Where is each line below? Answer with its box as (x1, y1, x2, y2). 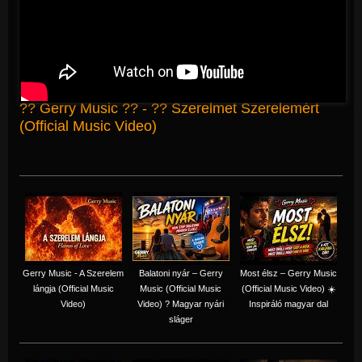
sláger (168, 314, 193, 324)
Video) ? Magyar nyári (137, 298, 224, 309)
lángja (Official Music (32, 283, 114, 293)
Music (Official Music (140, 283, 221, 293)
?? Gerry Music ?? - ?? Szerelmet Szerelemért (19, 99, 319, 116)
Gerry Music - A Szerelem (23, 267, 124, 278)
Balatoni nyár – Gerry (138, 267, 223, 278)
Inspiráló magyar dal (249, 298, 328, 309)
